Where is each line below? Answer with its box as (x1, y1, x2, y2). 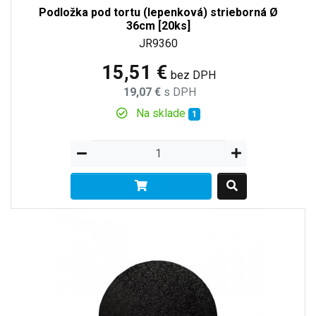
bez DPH (170, 68, 216, 82)
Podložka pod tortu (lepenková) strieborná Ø (39, 5, 278, 19)
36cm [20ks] (126, 18, 190, 32)
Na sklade (133, 106, 189, 120)
